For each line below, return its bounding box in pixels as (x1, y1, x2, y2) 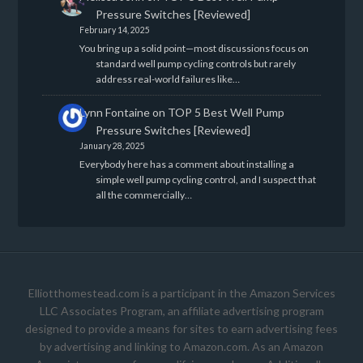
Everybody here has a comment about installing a (79, 158, 294, 171)
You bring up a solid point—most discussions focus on (79, 42, 309, 55)
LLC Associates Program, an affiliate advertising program (39, 304, 324, 318)
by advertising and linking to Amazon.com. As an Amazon (40, 340, 323, 354)
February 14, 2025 (79, 24, 150, 35)
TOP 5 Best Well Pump (167, 105, 284, 120)
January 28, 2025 (79, 141, 145, 152)
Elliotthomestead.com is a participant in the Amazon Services (28, 286, 335, 301)
